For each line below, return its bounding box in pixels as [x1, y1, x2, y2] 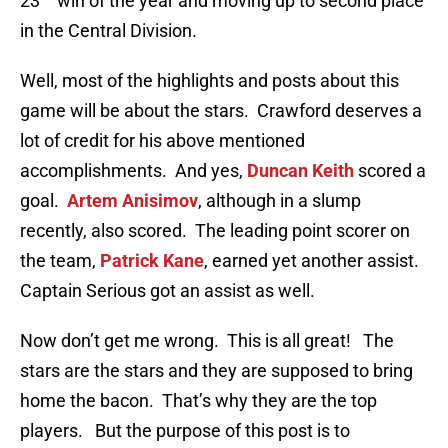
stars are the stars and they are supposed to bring [20, 360, 413, 382]
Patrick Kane [100, 250, 204, 272]
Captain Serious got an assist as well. [20, 280, 315, 302]
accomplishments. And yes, [20, 160, 247, 182]
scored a [354, 160, 426, 182]
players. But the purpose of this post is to [20, 420, 350, 442]
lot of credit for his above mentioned [20, 130, 305, 152]
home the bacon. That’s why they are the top [20, 390, 377, 412]
